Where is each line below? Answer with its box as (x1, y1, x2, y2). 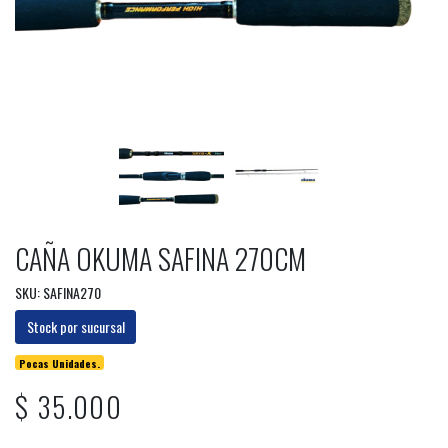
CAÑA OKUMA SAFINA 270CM (15, 238, 306, 280)
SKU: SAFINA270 (15, 282, 101, 304)
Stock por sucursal (26, 316, 125, 338)
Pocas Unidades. (19, 354, 101, 371)
